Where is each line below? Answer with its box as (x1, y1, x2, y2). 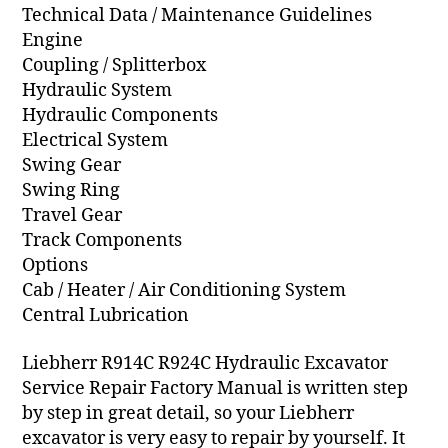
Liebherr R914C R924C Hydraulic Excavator (22, 351, 389, 375)
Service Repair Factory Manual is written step (22, 376, 409, 400)
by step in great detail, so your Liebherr (22, 401, 355, 425)
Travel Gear (22, 204, 123, 228)
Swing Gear (22, 154, 122, 178)
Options (22, 254, 89, 278)
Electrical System (22, 129, 169, 153)
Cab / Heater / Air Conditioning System (22, 279, 347, 303)
